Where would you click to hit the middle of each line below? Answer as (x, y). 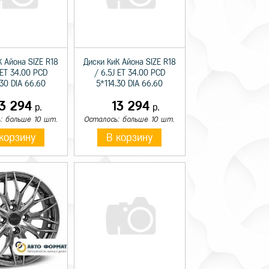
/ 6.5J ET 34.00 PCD (129, 73)
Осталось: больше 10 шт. (130, 119)
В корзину (130, 138)
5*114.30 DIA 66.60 (130, 84)
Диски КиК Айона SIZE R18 (129, 62)
